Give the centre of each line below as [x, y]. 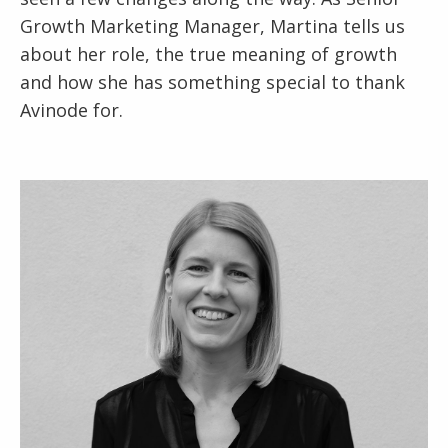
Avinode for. [71, 110]
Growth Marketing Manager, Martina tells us [212, 26]
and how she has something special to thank [212, 82]
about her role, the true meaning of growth [208, 54]
